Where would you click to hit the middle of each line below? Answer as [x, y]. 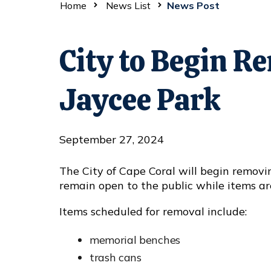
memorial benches [135, 240]
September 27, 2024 [112, 140]
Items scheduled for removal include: [153, 212]
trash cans [116, 258]
